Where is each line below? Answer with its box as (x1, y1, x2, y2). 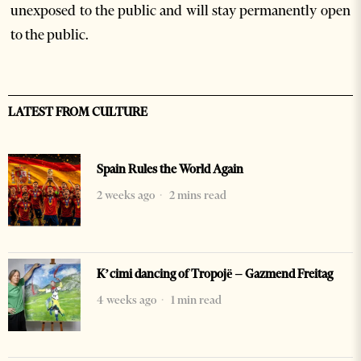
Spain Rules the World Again (97, 162, 243, 176)
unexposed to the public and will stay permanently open (10, 2, 351, 19)
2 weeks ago (97, 188, 155, 202)
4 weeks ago (97, 293, 156, 307)
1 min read (168, 293, 222, 307)
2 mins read (167, 188, 226, 202)
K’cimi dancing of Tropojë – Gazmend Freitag (97, 267, 333, 281)
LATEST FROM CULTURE (8, 105, 147, 119)
